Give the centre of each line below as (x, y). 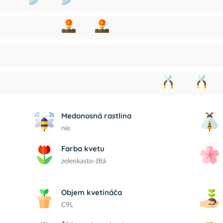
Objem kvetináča (92, 192)
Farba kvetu (83, 149)
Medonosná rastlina (97, 116)
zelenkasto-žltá (84, 161)
